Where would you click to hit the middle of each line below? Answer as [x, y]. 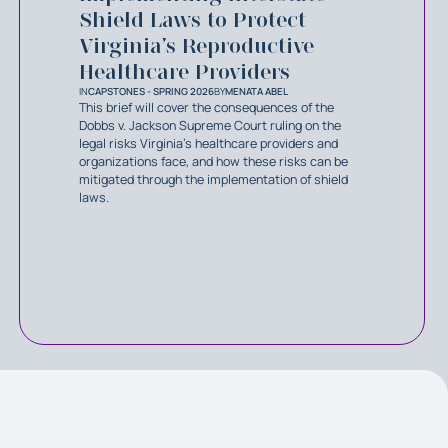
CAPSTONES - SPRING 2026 [151, 92]
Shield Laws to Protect [193, 20]
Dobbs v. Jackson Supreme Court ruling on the [210, 126]
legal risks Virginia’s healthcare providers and [209, 144]
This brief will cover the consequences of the [207, 108]
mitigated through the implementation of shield [214, 180]
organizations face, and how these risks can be [214, 162]
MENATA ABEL [257, 92]
